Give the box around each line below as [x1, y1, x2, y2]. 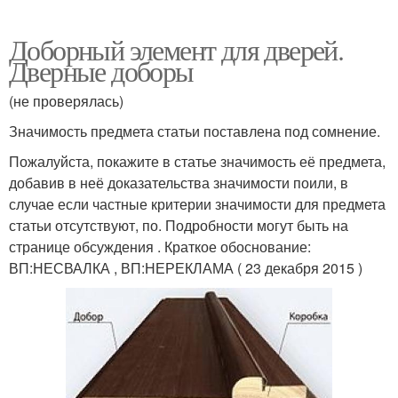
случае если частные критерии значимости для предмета [9, 194, 386, 215]
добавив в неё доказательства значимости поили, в [9, 172, 348, 194]
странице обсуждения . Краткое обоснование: [9, 236, 311, 258]
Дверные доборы [9, 52, 194, 91]
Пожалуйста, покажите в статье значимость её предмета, [9, 151, 386, 172]
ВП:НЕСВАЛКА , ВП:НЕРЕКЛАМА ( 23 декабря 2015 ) [9, 258, 362, 279]
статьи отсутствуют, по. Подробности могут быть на [9, 215, 348, 236]
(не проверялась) [9, 91, 123, 112]
